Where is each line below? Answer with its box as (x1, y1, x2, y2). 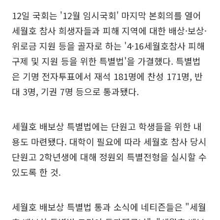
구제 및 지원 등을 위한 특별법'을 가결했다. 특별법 (12, 54, 201, 67)
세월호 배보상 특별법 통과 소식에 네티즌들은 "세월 (12, 200, 206, 213)
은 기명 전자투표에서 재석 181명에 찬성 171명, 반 (12, 69, 203, 82)
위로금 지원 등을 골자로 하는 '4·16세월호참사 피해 (12, 39, 205, 52)
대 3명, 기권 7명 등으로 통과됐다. (12, 84, 139, 98)
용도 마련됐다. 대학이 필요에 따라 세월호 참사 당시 (12, 135, 207, 148)
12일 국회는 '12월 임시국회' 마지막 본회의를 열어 (12, 8, 201, 22)
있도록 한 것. (12, 165, 61, 178)
